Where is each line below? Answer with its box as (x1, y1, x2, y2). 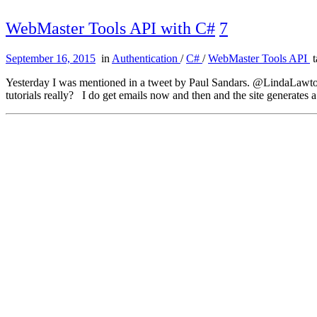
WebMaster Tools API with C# (6, 18, 215, 38)
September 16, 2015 (6, 52, 96, 64)
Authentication (112, 52, 180, 64)
